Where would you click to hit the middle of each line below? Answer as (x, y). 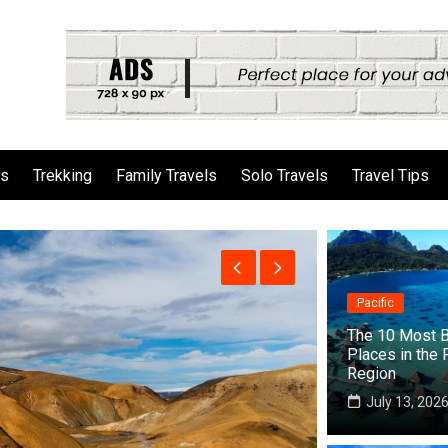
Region (371, 373)
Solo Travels (284, 175)
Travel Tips (390, 175)
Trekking (62, 175)
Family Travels (166, 175)
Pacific (375, 303)
